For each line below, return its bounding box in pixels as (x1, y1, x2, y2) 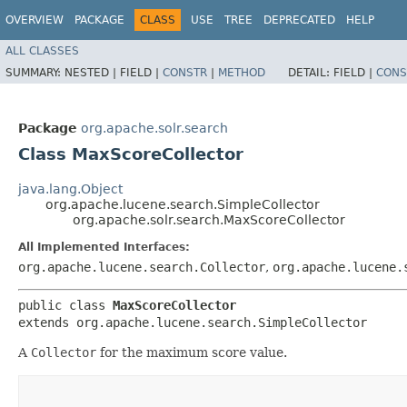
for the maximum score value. (96, 345, 287, 360)
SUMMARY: (5, 65, 65, 79)
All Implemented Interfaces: (18, 241, 190, 253)
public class (18, 298, 113, 313)
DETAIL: (288, 65, 333, 79)
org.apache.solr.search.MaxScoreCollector (73, 213, 345, 227)
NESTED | (65, 65, 120, 79)
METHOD (218, 65, 265, 79)
